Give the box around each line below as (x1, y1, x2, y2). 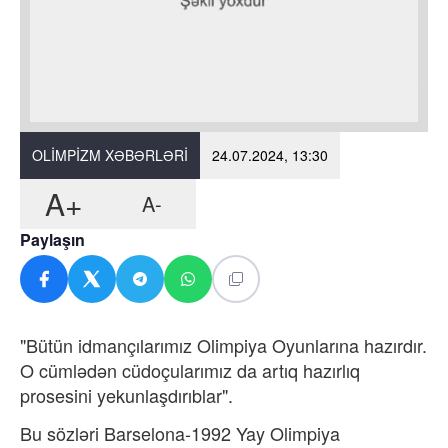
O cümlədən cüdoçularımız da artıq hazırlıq (20, 356, 360, 383)
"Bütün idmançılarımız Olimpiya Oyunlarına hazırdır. (20, 331, 427, 358)
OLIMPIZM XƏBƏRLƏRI (32, 144, 188, 165)
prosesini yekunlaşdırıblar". (20, 381, 238, 408)
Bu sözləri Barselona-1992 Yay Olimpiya (20, 419, 340, 446)
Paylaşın (20, 227, 85, 251)
